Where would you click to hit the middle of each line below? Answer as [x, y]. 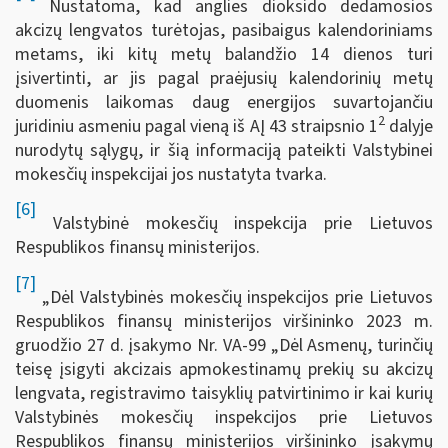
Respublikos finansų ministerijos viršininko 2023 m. [224, 321]
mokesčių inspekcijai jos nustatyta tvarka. [171, 174]
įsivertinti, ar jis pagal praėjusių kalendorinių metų [224, 78]
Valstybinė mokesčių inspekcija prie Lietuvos [234, 223]
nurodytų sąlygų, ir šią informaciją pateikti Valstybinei [224, 150]
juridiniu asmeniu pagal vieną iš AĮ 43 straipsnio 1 [196, 126]
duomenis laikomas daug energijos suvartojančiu [224, 102]
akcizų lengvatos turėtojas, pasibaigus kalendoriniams [224, 30]
